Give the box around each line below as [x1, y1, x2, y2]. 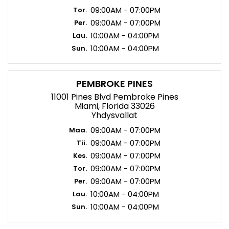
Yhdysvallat [91, 109, 138, 121]
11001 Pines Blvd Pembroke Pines [51, 91, 178, 103]
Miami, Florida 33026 [74, 100, 155, 112]
